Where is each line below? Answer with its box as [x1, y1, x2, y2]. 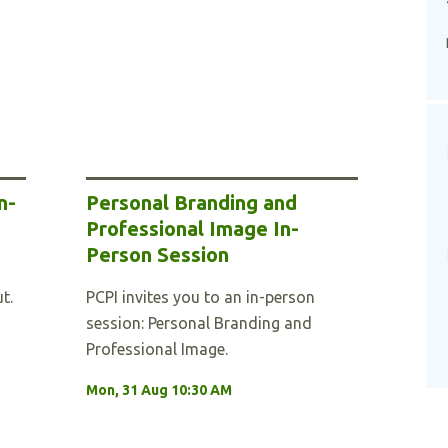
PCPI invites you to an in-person [86, 288, 316, 306]
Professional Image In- [86, 217, 300, 240]
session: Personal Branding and [86, 314, 313, 332]
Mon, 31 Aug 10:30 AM [86, 382, 233, 398]
